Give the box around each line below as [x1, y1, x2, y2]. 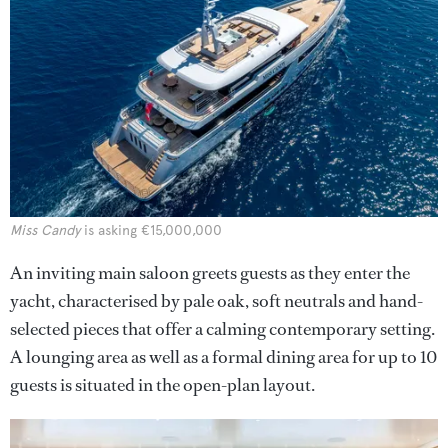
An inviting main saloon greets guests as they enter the [10, 260, 410, 285]
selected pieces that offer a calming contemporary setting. [10, 316, 435, 341]
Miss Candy [10, 221, 80, 239]
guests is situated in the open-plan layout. [10, 372, 315, 397]
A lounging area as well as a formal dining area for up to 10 [10, 344, 438, 369]
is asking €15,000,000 [80, 221, 222, 239]
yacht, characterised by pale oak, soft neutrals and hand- [10, 288, 423, 313]
